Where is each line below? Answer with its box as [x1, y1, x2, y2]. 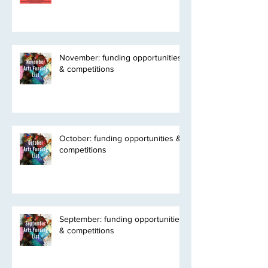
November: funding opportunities [59, 85, 182, 95]
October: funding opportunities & [59, 166, 181, 176]
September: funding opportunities [59, 246, 184, 257]
